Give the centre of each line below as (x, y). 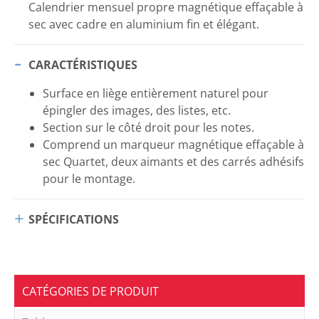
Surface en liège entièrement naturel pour (156, 94)
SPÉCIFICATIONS (74, 220)
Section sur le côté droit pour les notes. (148, 128)
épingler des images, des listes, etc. (137, 111)
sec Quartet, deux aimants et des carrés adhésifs (173, 162)
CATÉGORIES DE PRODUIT (90, 292)
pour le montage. (89, 179)
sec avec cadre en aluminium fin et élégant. (144, 25)
